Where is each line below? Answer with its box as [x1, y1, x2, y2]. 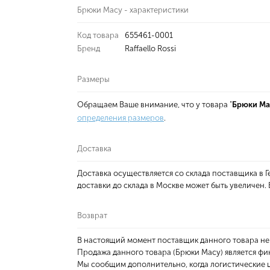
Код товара [77, 31, 119, 40]
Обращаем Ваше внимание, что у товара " [77, 100, 232, 109]
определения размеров [77, 113, 164, 122]
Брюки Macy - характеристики [77, 5, 189, 14]
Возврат [77, 211, 107, 220]
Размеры [77, 75, 110, 84]
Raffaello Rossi [125, 44, 176, 53]
